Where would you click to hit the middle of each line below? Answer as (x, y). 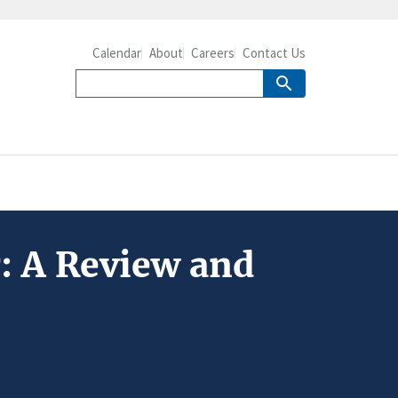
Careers (213, 53)
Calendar (117, 53)
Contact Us (274, 53)
